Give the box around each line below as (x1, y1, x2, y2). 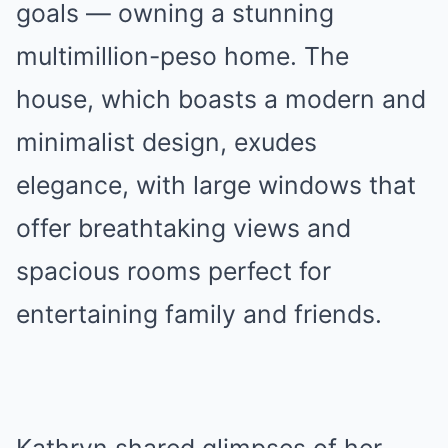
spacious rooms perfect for (16, 255, 331, 286)
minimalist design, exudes (16, 126, 317, 157)
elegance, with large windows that (16, 169, 416, 200)
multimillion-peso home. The (16, 40, 349, 71)
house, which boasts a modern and (16, 83, 426, 114)
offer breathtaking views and (16, 212, 351, 243)
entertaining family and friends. (16, 298, 382, 329)
